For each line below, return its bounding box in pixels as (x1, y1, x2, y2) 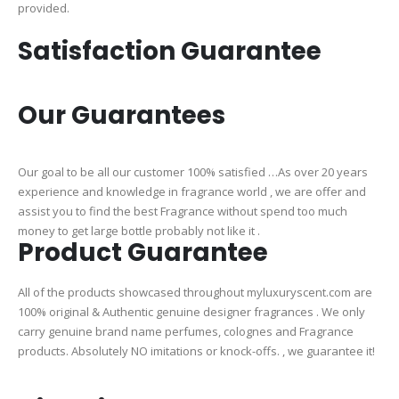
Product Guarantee (18, 235, 268, 271)
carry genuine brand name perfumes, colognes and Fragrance (18, 323, 354, 340)
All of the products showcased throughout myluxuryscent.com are (18, 284, 372, 301)
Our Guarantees (18, 98, 225, 134)
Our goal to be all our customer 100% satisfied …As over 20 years (18, 164, 368, 181)
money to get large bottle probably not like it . (18, 223, 260, 240)
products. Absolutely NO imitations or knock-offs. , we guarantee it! (18, 343, 375, 360)
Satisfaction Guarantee (18, 34, 322, 69)
